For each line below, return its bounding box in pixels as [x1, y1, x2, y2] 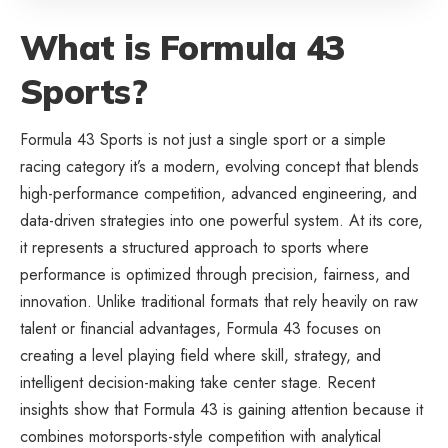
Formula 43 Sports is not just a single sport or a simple [20, 128, 386, 152]
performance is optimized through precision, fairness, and [20, 263, 410, 287]
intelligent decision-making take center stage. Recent [20, 371, 375, 395]
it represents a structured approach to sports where [20, 236, 369, 260]
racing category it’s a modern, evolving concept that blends [20, 155, 419, 179]
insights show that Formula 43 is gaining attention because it [20, 398, 423, 422]
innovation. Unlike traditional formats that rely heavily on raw [20, 290, 418, 314]
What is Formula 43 [20, 25, 345, 69]
